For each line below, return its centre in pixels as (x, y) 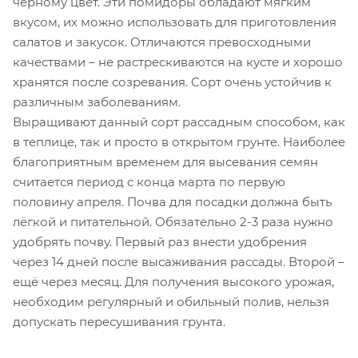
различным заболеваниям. (97, 101)
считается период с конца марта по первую (149, 181)
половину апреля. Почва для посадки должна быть (172, 201)
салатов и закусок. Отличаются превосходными (162, 42)
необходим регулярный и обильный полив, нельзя (171, 301)
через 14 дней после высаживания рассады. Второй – (179, 261)
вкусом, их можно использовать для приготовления (175, 22)
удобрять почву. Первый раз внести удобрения (160, 241)
